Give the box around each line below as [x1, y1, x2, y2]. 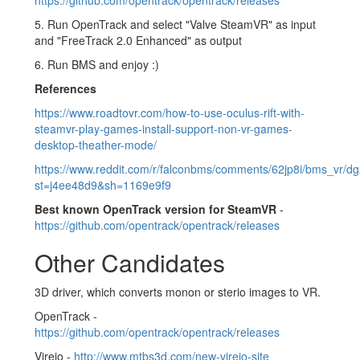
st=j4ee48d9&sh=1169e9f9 [35, 176, 171, 193]
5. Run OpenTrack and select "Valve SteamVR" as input [35, 15, 316, 32]
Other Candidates [35, 244, 225, 280]
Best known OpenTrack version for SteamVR [35, 200, 276, 217]
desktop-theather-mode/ [35, 136, 157, 153]
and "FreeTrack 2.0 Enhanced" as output [35, 31, 242, 48]
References [35, 80, 96, 96]
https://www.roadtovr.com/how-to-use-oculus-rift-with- [35, 104, 305, 121]
